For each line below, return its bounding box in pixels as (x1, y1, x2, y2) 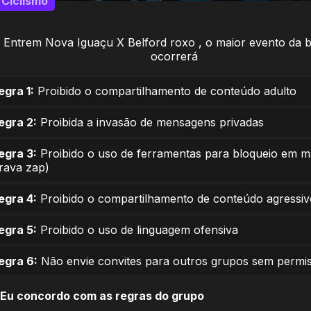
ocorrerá (151, 49, 198, 63)
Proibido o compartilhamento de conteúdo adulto (34, 84, 296, 98)
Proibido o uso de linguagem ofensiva (37, 223, 238, 237)
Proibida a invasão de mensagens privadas (37, 115, 264, 129)
